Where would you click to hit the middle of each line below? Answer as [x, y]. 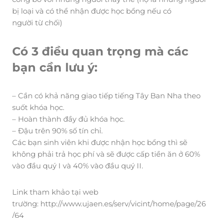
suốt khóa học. [38, 107]
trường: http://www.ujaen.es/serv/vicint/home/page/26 [109, 203]
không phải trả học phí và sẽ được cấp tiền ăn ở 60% [106, 154]
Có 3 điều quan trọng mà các [100, 51]
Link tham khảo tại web [55, 192]
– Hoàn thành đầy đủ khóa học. [68, 119]
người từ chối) [37, 22]
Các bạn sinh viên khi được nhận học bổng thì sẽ [100, 142]
